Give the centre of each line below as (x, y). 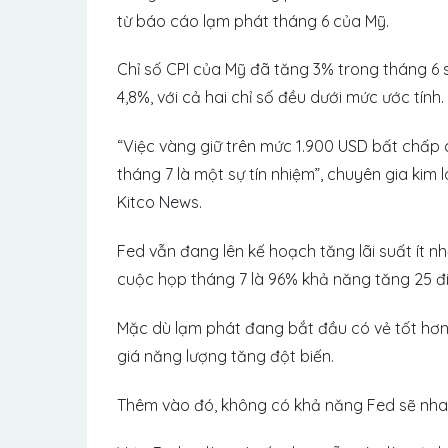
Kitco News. (159, 202)
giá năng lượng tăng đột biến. (225, 355)
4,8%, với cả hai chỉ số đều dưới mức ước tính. (280, 97)
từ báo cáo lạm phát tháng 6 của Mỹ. (255, 20)
